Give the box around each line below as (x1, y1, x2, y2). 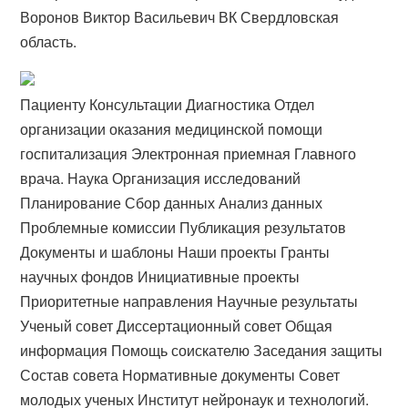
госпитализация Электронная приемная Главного (20, 143, 357, 164)
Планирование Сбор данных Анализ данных (20, 192, 323, 213)
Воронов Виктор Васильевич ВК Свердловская (20, 6, 340, 27)
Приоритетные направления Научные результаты (20, 291, 359, 311)
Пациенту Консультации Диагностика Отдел (20, 94, 315, 115)
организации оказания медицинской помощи (20, 118, 323, 139)
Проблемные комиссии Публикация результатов (20, 217, 347, 238)
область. (20, 31, 77, 52)
